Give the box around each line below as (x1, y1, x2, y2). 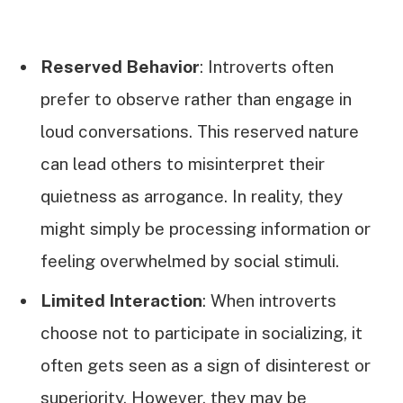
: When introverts (202, 291, 336, 311)
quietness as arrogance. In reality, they (40, 185, 343, 206)
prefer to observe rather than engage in (40, 88, 352, 109)
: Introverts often (200, 56, 334, 76)
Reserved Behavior (40, 56, 200, 76)
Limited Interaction (40, 291, 202, 311)
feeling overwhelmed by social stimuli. (40, 250, 339, 271)
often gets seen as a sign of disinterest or (40, 355, 371, 376)
